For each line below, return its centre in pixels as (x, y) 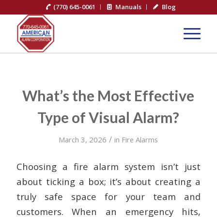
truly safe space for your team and (108, 196)
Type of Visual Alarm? (108, 117)
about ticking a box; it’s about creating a (108, 181)
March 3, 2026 (83, 139)
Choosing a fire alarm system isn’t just (108, 166)
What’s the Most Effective (108, 95)
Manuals (128, 7)
